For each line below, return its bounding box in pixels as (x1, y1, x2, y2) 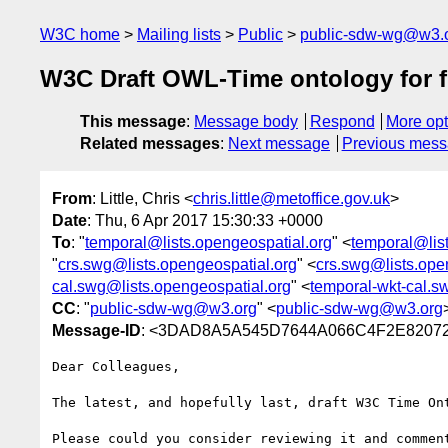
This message (80, 113, 186, 131)
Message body (194, 113, 298, 131)
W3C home (40, 26, 120, 43)
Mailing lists (137, 26, 221, 43)
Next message (228, 135, 330, 153)
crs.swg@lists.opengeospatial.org (58, 255, 297, 273)
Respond (309, 113, 375, 131)
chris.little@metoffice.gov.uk (193, 189, 390, 207)
